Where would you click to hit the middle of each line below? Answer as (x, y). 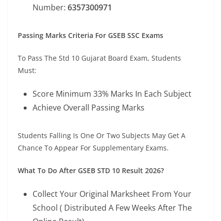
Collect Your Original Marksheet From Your (112, 194)
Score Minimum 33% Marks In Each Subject (112, 94)
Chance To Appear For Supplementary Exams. (93, 148)
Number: (50, 7)
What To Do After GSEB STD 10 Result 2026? (91, 170)
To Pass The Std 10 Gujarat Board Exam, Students (99, 58)
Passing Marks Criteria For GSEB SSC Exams (91, 35)
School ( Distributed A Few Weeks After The (112, 208)
